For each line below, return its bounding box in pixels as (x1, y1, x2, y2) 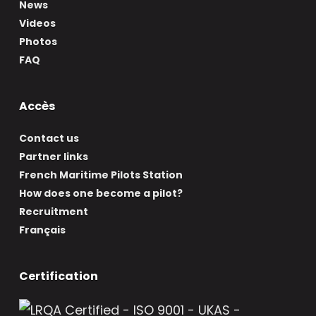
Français (18, 223, 66, 238)
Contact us (18, 131, 79, 146)
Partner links (18, 150, 88, 164)
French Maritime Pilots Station (18, 168, 183, 183)
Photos (18, 35, 57, 49)
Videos (18, 16, 56, 31)
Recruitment (18, 205, 88, 219)
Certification (18, 268, 98, 285)
